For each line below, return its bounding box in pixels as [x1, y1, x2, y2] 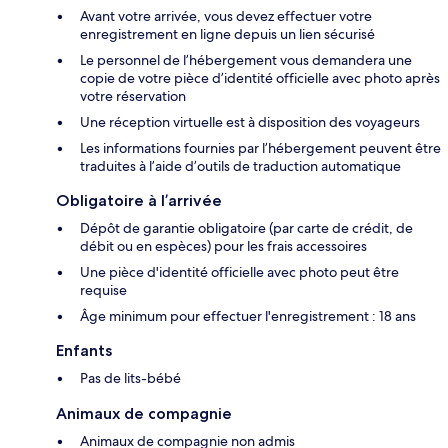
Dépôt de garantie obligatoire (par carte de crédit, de [80, 219, 413, 238]
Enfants [56, 341, 112, 361]
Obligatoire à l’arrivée [56, 191, 222, 211]
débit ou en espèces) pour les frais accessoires [80, 237, 367, 256]
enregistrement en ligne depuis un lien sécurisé [80, 25, 375, 44]
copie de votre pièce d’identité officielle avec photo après [80, 69, 440, 88]
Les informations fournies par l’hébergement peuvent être [80, 139, 441, 158]
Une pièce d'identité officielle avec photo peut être [80, 263, 399, 282]
